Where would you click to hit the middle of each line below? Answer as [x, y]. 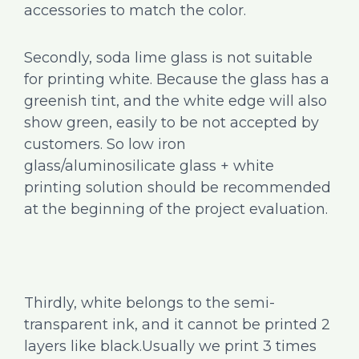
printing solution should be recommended [177, 187]
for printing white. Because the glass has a [177, 79]
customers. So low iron [105, 144]
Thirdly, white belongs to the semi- [149, 303]
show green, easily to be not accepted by [171, 122]
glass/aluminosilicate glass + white [149, 165]
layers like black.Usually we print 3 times [170, 346]
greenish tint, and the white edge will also [175, 101]
